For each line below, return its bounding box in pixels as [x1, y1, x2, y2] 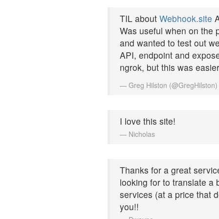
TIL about [120, 12, 159, 24]
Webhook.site [159, 12, 212, 24]
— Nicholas [120, 129, 155, 139]
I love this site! [120, 114, 175, 127]
